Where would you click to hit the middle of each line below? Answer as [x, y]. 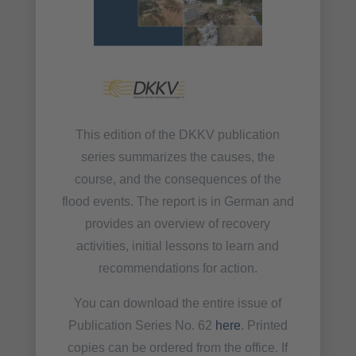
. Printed [264, 325]
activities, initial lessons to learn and [178, 246]
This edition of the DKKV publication [178, 134]
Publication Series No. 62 [141, 325]
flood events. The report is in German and [178, 201]
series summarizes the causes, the [178, 157]
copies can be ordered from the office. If [178, 347]
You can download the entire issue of [178, 303]
